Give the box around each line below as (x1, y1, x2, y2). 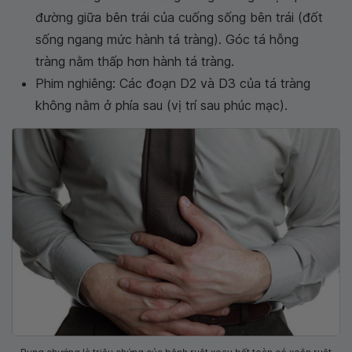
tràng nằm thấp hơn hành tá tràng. (35, 53, 234, 69)
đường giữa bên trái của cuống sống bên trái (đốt (35, 9, 323, 25)
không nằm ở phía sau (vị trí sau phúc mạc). (35, 97, 288, 113)
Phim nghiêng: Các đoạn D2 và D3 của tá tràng (35, 75, 310, 91)
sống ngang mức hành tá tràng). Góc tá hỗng (35, 31, 299, 47)
